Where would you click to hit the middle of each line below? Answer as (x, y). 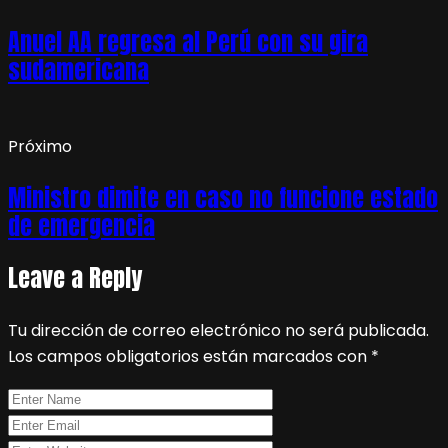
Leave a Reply (75, 277)
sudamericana (78, 69)
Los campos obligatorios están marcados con (189, 356)
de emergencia (81, 225)
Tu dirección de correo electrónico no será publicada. (218, 330)
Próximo (40, 146)
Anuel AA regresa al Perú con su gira (188, 41)
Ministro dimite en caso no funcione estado (223, 197)
